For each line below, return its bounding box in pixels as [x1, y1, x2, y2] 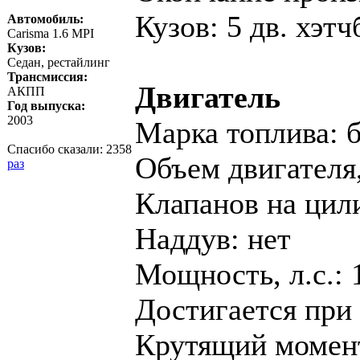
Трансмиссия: [7, 70, 88, 84]
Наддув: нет [135, 222, 291, 256]
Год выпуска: [7, 99, 85, 112]
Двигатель [135, 80, 280, 114]
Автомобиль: [7, 12, 84, 26]
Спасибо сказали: [7, 142, 106, 156]
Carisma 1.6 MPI [7, 27, 94, 40]
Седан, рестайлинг [7, 55, 110, 69]
